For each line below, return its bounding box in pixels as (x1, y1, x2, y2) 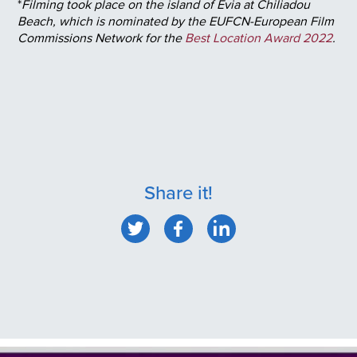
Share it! (144, 178, 213, 206)
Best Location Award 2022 (185, 28, 332, 46)
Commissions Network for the (18, 28, 185, 46)
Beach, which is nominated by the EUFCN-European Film (18, 11, 334, 29)
